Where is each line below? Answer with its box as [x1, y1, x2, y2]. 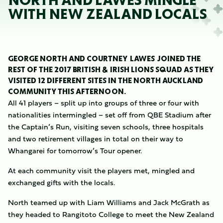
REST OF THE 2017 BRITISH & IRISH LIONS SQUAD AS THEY [8, 66, 214, 73]
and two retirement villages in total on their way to [8, 133, 183, 144]
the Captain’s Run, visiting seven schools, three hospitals [8, 121, 204, 132]
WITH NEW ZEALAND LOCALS [8, 8, 207, 20]
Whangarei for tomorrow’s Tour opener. [8, 145, 142, 156]
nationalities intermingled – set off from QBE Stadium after [8, 109, 211, 120]
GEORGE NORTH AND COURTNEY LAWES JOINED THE [8, 55, 201, 62]
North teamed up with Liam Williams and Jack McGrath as [8, 197, 210, 208]
